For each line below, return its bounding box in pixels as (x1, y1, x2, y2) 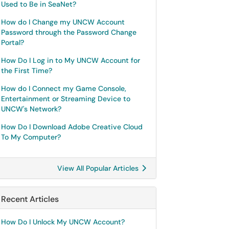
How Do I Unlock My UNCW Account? (1, 217, 125, 226)
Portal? (1, 38, 24, 47)
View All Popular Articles (57, 164, 141, 173)
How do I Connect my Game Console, (1, 84, 126, 93)
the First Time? (1, 66, 52, 75)
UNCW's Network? (1, 104, 61, 113)
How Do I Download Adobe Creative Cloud (1, 122, 143, 131)
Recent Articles (1, 194, 59, 204)
